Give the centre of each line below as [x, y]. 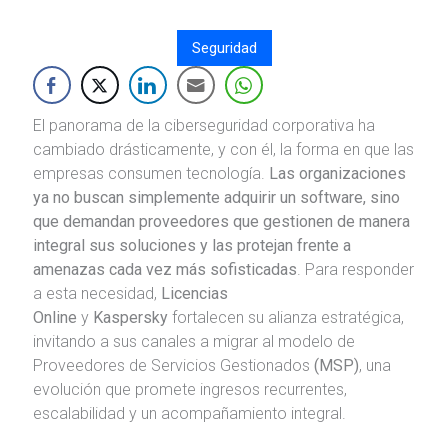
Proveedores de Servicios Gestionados [173, 365]
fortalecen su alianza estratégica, [285, 317]
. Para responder [355, 269]
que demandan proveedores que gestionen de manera [221, 221]
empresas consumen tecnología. [150, 173]
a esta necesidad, [96, 293]
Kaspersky [128, 317]
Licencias [194, 293]
